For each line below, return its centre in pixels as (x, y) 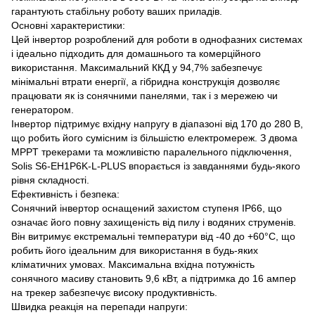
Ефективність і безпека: (65, 194)
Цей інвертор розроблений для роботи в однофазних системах (157, 39)
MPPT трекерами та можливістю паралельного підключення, (152, 152)
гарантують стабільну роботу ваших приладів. (117, 11)
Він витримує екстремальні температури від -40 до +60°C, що (153, 236)
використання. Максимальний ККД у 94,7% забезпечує (137, 67)
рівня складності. (50, 180)
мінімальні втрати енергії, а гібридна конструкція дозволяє (146, 81)
